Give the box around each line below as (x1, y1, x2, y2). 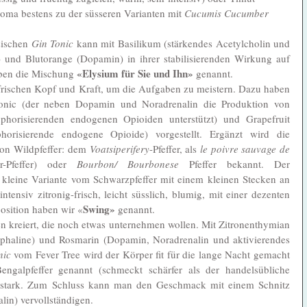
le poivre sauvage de (199, 141, 291, 156)
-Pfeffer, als (149, 141, 200, 156)
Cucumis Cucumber (184, 5, 269, 20)
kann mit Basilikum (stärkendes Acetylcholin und (73, 36, 290, 50)
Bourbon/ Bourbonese (77, 156, 179, 171)
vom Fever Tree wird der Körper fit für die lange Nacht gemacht (14, 247, 291, 261)
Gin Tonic (31, 36, 73, 50)
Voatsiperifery (89, 141, 149, 156)
